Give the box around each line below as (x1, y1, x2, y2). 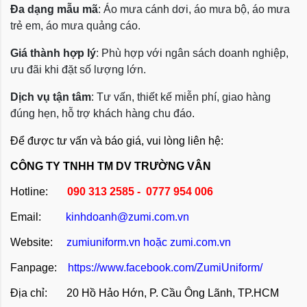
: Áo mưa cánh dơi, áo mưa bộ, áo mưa (98, 3, 290, 15)
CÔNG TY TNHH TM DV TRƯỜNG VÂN (10, 160, 211, 172)
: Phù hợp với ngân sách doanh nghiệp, (96, 47, 288, 59)
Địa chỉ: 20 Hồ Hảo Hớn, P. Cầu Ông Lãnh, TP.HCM (10, 286, 279, 299)
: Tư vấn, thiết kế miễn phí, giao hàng (91, 90, 271, 103)
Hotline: (10, 185, 48, 197)
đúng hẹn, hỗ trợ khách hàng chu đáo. (10, 107, 195, 119)
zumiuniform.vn (66, 236, 140, 248)
